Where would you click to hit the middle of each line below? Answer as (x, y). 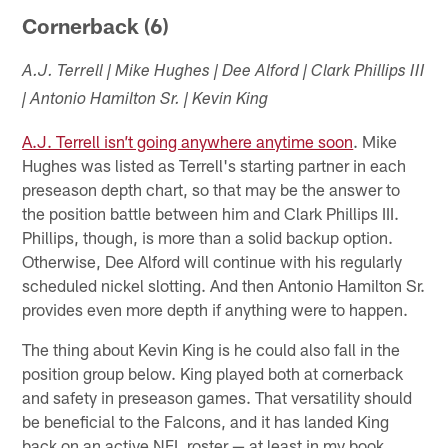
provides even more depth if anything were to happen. (215, 308)
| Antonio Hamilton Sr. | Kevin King (145, 100)
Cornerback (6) (96, 25)
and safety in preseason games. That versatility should (217, 396)
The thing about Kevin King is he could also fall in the (211, 348)
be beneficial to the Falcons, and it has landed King (206, 420)
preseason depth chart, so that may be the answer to (211, 188)
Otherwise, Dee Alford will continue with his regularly (212, 260)
